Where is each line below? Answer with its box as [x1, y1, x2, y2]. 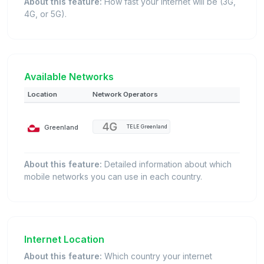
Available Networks [24, 71, 114, 83]
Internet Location [24, 233, 104, 246]
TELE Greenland [127, 123, 167, 130]
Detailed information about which [102, 159, 232, 170]
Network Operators [93, 90, 158, 99]
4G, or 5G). [24, 9, 67, 19]
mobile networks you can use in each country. [24, 171, 202, 182]
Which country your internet [102, 251, 212, 262]
